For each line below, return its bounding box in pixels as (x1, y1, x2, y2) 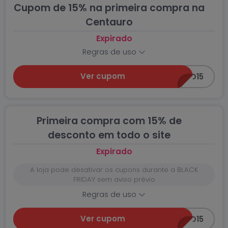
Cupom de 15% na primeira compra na (13, 1, 205, 15)
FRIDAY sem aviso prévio (73, 175, 155, 184)
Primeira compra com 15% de (36, 114, 182, 128)
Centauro (85, 15, 133, 29)
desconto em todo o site (47, 128, 170, 142)
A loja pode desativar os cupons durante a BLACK (30, 165, 198, 175)
